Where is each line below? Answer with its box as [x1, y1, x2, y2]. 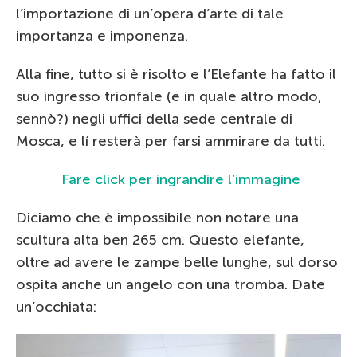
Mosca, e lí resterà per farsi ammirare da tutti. [16, 132, 325, 150]
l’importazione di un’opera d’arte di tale [16, 5, 284, 22]
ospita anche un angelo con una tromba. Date [16, 276, 325, 293]
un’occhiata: [16, 298, 96, 316]
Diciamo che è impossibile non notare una [16, 209, 299, 226]
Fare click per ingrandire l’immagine [61, 171, 300, 188]
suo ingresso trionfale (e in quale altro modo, [16, 88, 322, 105]
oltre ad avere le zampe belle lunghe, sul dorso [16, 253, 338, 271]
